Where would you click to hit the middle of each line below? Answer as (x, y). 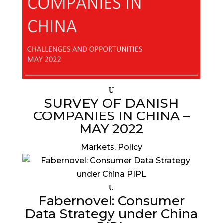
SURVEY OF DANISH (111, 103)
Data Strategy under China (111, 213)
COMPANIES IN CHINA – (111, 116)
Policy (130, 147)
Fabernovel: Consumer (111, 200)
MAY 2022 (111, 129)
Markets (97, 147)
